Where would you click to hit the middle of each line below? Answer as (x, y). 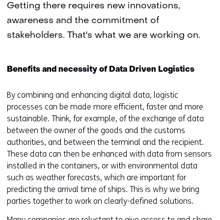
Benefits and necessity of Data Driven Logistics (101, 70)
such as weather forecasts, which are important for (96, 178)
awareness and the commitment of (83, 21)
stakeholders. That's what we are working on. (104, 36)
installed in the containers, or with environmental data (102, 166)
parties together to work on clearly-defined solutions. (100, 201)
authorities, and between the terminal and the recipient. (105, 142)
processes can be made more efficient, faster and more (105, 107)
